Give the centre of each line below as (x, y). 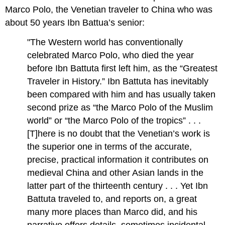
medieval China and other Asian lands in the (116, 173)
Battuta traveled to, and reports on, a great (112, 199)
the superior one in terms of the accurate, (110, 146)
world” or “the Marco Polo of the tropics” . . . (114, 120)
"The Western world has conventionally (105, 42)
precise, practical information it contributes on (118, 159)
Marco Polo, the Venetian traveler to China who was (109, 9)
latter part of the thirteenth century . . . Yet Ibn (118, 186)
